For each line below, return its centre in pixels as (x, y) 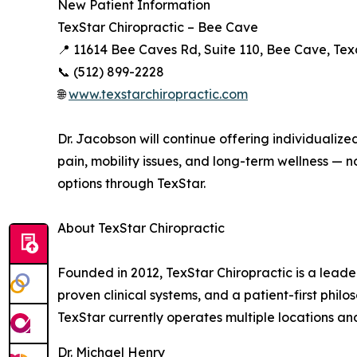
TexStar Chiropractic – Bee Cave (158, 27)
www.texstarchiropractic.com (158, 94)
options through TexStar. (131, 184)
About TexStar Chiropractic (141, 228)
